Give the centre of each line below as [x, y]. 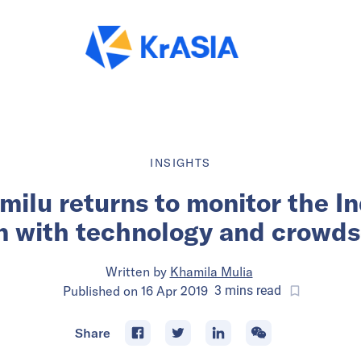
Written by [136, 271]
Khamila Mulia [211, 271]
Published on [102, 290]
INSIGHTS [180, 162]
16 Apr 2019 [174, 290]
